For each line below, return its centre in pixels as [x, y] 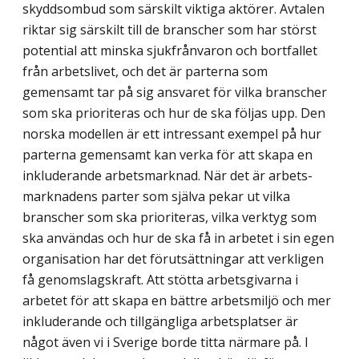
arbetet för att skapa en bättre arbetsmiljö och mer [177, 300]
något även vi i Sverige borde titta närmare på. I [165, 342]
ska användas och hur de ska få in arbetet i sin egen [178, 238]
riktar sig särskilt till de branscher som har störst [169, 29]
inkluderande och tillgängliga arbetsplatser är [160, 321]
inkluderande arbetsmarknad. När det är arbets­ [167, 175]
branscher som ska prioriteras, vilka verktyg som [169, 217]
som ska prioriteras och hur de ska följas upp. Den [174, 113]
